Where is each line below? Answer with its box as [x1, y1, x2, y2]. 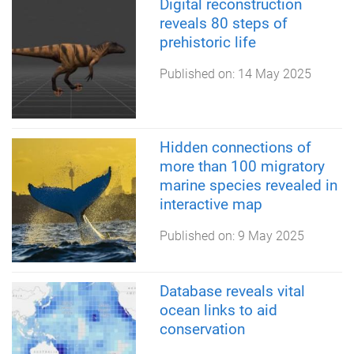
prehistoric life [159, 32, 256, 51]
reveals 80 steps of [159, 13, 288, 32]
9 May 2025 [237, 228, 304, 244]
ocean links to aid [159, 300, 277, 319]
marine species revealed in [159, 176, 337, 195]
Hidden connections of [159, 138, 311, 157]
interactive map [159, 195, 262, 214]
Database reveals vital [159, 281, 305, 300]
